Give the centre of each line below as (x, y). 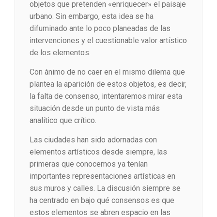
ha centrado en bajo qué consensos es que (102, 201)
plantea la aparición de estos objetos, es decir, (108, 84)
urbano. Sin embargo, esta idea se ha (92, 16)
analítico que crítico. (63, 121)
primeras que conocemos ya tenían (89, 164)
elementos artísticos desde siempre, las (98, 152)
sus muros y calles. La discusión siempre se (105, 188)
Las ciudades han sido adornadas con (93, 140)
